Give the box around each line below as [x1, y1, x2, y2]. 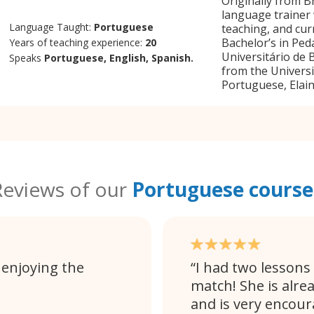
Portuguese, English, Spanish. [44, 51, 194, 65]
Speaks [9, 51, 45, 65]
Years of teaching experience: [9, 36, 146, 50]
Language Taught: [9, 20, 95, 34]
